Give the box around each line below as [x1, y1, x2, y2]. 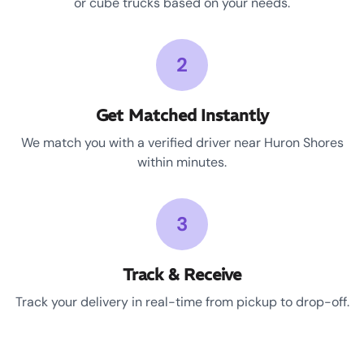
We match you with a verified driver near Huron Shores [20, 134, 344, 152]
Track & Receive [122, 264, 242, 285]
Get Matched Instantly [95, 105, 269, 126]
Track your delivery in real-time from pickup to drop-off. [15, 293, 349, 311]
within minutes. [137, 154, 227, 171]
